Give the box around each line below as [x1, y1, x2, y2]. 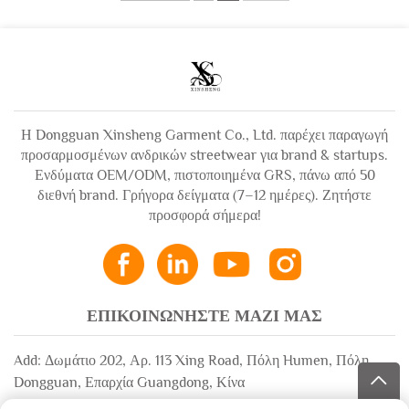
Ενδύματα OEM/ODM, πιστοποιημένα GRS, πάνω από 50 [34, 167, 375, 184]
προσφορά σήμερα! [148, 207, 261, 225]
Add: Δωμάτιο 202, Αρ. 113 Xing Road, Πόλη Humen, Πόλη [14, 352, 369, 370]
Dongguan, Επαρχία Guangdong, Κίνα [14, 374, 245, 392]
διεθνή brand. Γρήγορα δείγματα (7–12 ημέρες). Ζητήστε [37, 187, 372, 204]
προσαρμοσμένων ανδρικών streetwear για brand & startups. [21, 147, 388, 164]
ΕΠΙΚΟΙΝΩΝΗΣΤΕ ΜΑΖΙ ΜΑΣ [87, 307, 322, 326]
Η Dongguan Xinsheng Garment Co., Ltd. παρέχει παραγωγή [21, 127, 388, 144]
